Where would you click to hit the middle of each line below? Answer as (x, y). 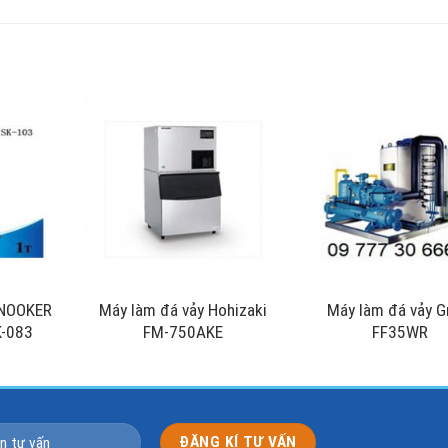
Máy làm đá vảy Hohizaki (182, 310)
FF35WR (400, 332)
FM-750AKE (182, 332)
